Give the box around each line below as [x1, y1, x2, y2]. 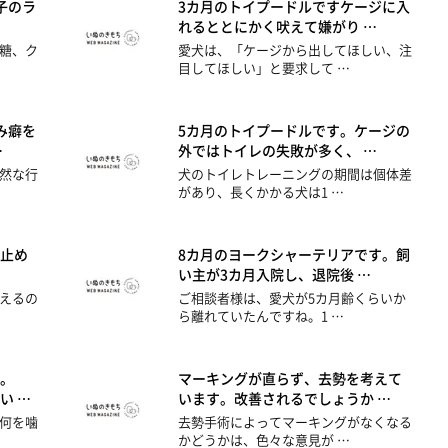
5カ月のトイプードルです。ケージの [178, 120, 411, 141]
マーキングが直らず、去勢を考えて [178, 368, 403, 389]
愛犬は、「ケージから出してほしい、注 [178, 40, 413, 60]
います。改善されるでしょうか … [178, 388, 392, 409]
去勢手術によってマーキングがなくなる [178, 412, 413, 432]
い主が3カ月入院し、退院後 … [178, 264, 372, 285]
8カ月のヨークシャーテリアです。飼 [178, 244, 411, 265]
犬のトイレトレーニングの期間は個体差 [178, 164, 413, 184]
